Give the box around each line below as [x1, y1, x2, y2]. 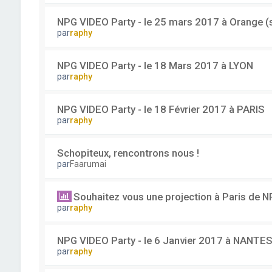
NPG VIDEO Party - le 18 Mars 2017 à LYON [56, 59, 253, 72]
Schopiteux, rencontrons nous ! [56, 147, 199, 159]
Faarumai [69, 159, 106, 169]
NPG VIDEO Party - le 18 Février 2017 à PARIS [56, 103, 265, 115]
